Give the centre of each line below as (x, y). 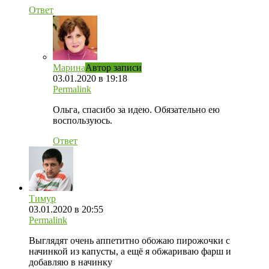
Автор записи (113, 68)
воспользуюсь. (83, 121)
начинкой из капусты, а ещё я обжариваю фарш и (130, 252)
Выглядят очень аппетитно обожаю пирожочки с (129, 241)
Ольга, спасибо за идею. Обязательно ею (136, 110)
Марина (69, 68)
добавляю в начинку (71, 262)
